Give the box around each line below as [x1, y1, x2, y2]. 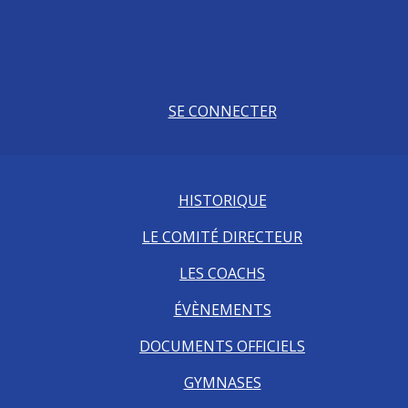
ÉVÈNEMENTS [173, 300, 271, 320]
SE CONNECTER [168, 101, 277, 121]
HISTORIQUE [178, 190, 267, 210]
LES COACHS [179, 263, 265, 283]
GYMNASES [183, 372, 261, 393]
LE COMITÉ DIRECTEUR [142, 227, 302, 247]
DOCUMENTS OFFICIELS [139, 336, 305, 356]
